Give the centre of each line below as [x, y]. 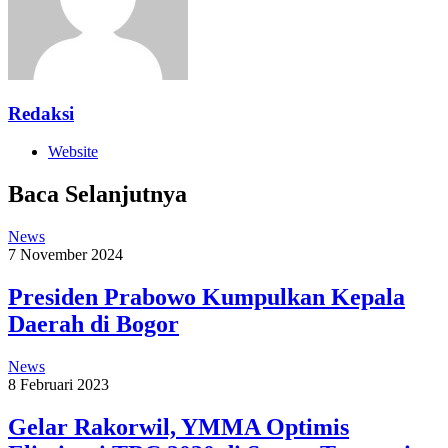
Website [73, 152]
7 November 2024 [65, 255]
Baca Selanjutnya [97, 194]
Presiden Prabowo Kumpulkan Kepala [206, 297]
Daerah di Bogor [93, 324]
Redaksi [41, 113]
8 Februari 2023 [58, 384]
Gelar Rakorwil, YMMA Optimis [178, 426]
